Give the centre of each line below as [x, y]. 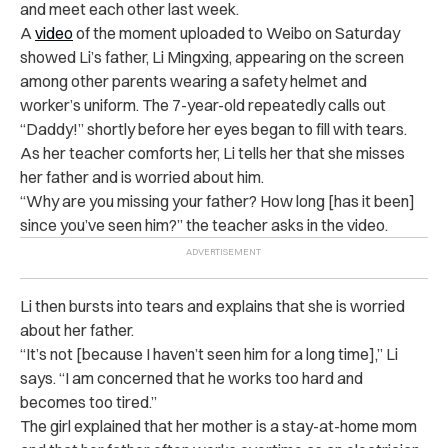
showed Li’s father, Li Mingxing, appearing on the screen [212, 57]
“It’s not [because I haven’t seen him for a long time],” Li [209, 354]
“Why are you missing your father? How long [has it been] [217, 201]
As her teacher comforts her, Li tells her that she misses [212, 153]
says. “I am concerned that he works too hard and [191, 378]
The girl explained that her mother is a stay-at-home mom [218, 426]
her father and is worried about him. [142, 177]
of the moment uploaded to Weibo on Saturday [236, 33]
